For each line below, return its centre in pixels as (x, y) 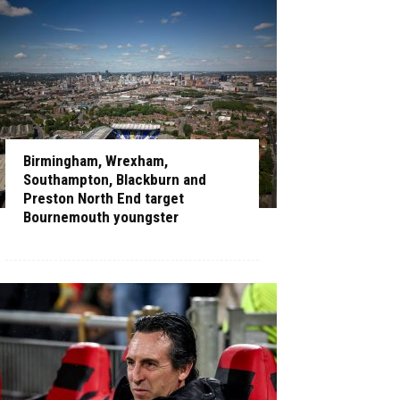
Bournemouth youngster (101, 217)
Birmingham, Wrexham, (96, 161)
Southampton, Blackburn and (115, 179)
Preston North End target (104, 198)
